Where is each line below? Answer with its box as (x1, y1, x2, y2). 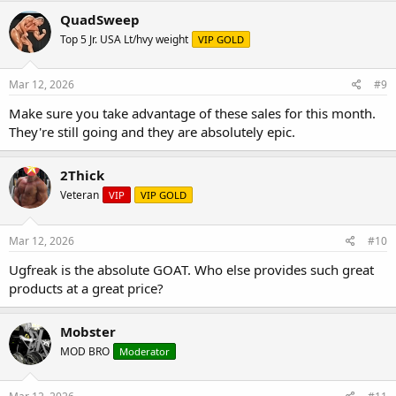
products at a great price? (9, 278, 164, 297)
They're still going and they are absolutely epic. (9, 123, 295, 141)
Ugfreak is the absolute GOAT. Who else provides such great (9, 260, 374, 278)
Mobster (60, 322, 116, 340)
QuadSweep (60, 10, 140, 28)
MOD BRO (60, 343, 110, 359)
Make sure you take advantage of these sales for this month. (9, 104, 376, 123)
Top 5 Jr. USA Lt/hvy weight (60, 31, 188, 47)
